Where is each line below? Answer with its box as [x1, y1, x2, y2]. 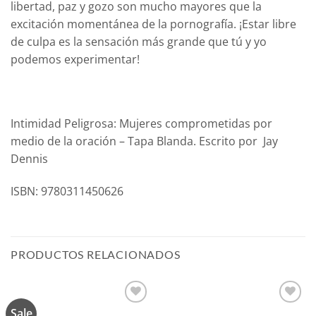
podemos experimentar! [11, 51, 140, 67]
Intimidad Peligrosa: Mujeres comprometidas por [11, 116, 272, 132]
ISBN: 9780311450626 [11, 183, 123, 199]
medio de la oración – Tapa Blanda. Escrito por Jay [11, 133, 278, 150]
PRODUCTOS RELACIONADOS [11, 247, 181, 261]
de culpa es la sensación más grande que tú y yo [11, 33, 267, 49]
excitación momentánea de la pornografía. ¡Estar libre [11, 16, 296, 32]
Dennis [11, 151, 48, 167]
